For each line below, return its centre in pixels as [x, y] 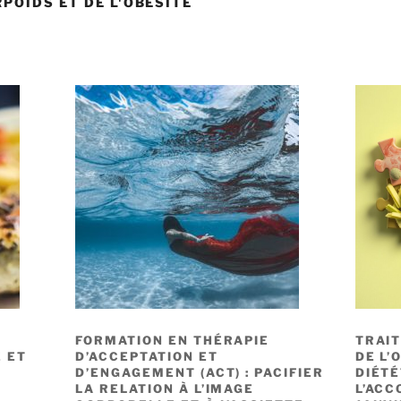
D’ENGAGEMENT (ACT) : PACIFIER [200, 372]
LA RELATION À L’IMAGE [165, 388]
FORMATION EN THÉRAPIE [173, 340]
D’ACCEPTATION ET [147, 356]
